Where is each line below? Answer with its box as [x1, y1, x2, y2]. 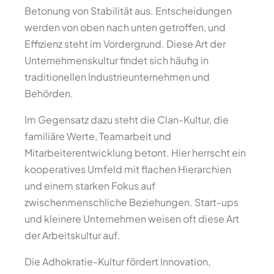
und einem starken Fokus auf [24, 179, 155, 192]
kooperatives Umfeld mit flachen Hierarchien [24, 163, 231, 176]
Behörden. [24, 87, 73, 100]
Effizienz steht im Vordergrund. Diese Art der [24, 37, 226, 50]
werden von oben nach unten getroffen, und [24, 21, 226, 34]
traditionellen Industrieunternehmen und [24, 70, 210, 83]
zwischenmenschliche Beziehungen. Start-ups [24, 196, 239, 209]
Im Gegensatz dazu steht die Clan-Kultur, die [24, 113, 229, 126]
